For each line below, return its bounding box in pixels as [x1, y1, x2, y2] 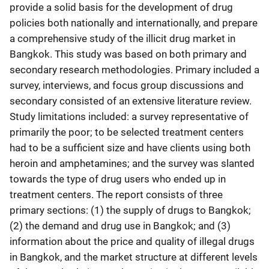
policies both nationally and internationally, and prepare [10, 16, 258, 29]
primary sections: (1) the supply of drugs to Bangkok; [10, 204, 251, 216]
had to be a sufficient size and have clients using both [10, 141, 250, 154]
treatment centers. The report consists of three [10, 188, 223, 201]
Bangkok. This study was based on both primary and [10, 47, 247, 60]
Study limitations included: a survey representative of [10, 110, 249, 122]
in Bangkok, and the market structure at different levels [10, 250, 258, 263]
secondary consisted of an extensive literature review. [10, 94, 252, 107]
